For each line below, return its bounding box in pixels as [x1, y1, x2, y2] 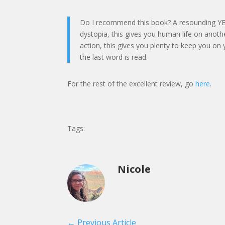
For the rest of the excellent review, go [67, 78, 196, 88]
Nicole [118, 162, 151, 176]
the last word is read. [80, 52, 148, 62]
